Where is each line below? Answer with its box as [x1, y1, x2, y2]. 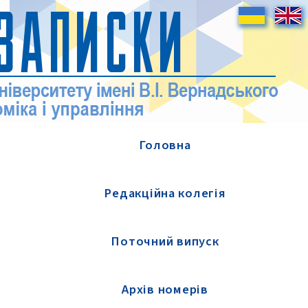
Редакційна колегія [104, 184, 226, 202]
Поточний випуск [111, 232, 219, 250]
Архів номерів [122, 280, 208, 298]
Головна [139, 136, 191, 154]
